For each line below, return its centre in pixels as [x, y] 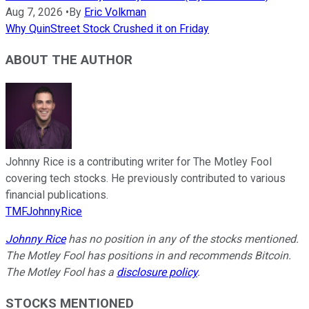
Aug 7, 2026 [34, 12]
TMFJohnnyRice [44, 211]
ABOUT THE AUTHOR [69, 60]
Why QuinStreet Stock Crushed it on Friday [107, 29]
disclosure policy [157, 272]
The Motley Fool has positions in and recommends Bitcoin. [148, 255]
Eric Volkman [115, 12]
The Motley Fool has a [61, 272]
